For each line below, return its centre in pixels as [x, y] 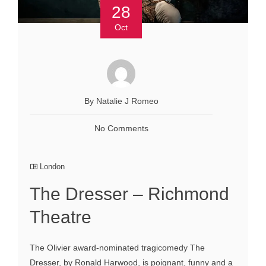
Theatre [61, 217]
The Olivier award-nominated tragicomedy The [117, 247]
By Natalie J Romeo [121, 101]
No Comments [121, 128]
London [52, 166]
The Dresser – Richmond [129, 194]
